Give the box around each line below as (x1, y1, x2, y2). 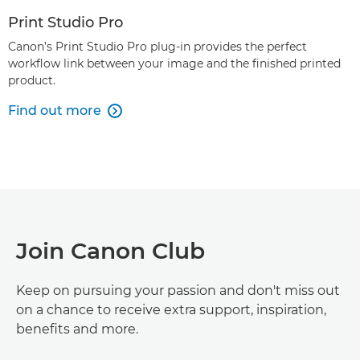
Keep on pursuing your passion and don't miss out (16, 283, 340, 299)
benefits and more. (16, 321, 138, 337)
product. (8, 73, 55, 88)
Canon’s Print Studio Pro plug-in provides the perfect (8, 39, 307, 55)
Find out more (8, 103, 101, 119)
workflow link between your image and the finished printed (8, 56, 341, 72)
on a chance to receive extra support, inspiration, (16, 302, 326, 318)
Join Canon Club (16, 237, 205, 265)
